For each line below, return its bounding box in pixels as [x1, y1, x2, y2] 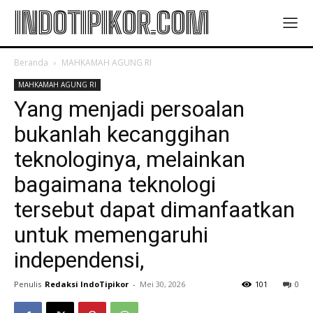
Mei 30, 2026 [140, 279, 185, 289]
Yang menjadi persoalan [14, 96, 245, 122]
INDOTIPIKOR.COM [14, 6, 209, 41]
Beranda [14, 57, 48, 68]
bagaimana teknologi [14, 171, 216, 198]
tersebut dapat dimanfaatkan [14, 196, 295, 223]
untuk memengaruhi [14, 221, 208, 248]
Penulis [14, 279, 41, 289]
